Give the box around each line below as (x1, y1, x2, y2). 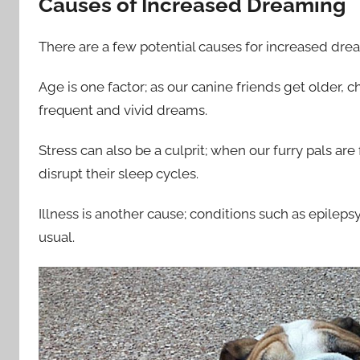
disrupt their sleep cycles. (39, 166, 198, 182)
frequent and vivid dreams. (39, 101, 207, 118)
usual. (39, 229, 75, 246)
